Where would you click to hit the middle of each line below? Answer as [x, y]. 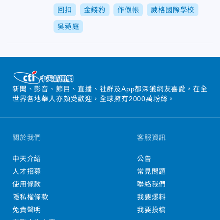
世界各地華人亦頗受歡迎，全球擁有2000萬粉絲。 [94, 98]
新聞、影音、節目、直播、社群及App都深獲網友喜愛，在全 [110, 89]
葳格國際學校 [173, 10]
